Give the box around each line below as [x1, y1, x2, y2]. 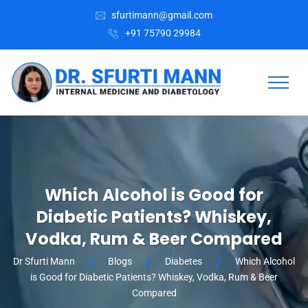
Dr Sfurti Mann [13, 256, 75, 267]
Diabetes [165, 256, 202, 267]
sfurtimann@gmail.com [111, 10, 212, 21]
